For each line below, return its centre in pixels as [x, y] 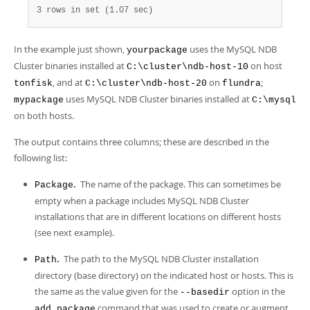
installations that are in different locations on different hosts [158, 217]
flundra [241, 83]
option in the [257, 291]
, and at [69, 82]
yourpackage [157, 50]
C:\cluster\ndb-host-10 [188, 67]
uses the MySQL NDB [232, 49]
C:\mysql [274, 100]
